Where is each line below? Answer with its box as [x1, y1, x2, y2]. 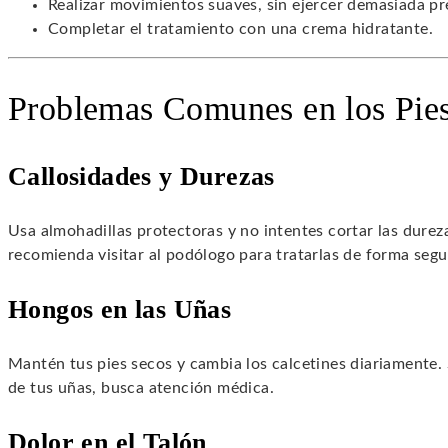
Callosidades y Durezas [8, 161, 275, 191]
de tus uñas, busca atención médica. [8, 379, 274, 396]
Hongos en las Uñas [8, 294, 232, 324]
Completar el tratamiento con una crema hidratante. [48, 21, 433, 38]
